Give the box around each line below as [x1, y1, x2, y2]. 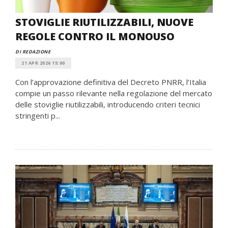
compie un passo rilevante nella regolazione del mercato [15, 88, 212, 98]
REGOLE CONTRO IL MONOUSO [15, 30, 175, 43]
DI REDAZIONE [15, 48, 50, 55]
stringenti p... [15, 110, 60, 121]
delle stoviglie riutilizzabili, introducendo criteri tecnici [15, 99, 200, 109]
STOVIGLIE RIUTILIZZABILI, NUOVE [15, 15, 193, 29]
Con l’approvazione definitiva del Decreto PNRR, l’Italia [15, 77, 206, 87]
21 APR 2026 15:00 [21, 60, 65, 66]
